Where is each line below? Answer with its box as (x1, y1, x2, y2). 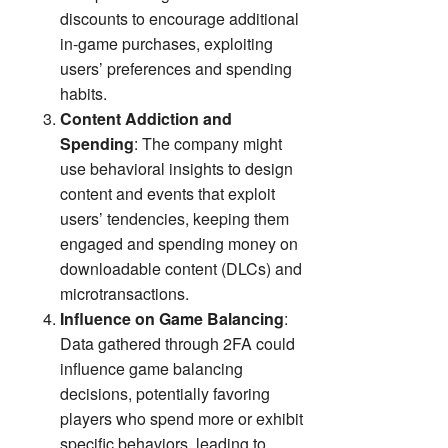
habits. (60, 82, 107, 106)
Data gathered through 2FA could (60, 332, 295, 356)
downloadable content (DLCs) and (60, 257, 302, 281)
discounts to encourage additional (60, 7, 299, 31)
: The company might (134, 132, 282, 156)
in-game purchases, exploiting (60, 32, 273, 56)
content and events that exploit (60, 182, 275, 206)
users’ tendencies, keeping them (60, 207, 289, 231)
